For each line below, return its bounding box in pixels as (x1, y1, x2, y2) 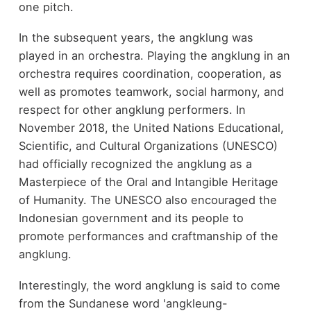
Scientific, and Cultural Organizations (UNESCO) (18, 139, 278, 153)
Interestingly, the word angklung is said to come (18, 278, 280, 292)
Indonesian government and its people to (18, 211, 244, 226)
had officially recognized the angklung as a (18, 157, 252, 171)
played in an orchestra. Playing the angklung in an (18, 49, 290, 63)
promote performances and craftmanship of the (18, 229, 278, 244)
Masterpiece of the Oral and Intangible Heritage (18, 175, 278, 190)
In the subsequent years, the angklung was (18, 31, 253, 45)
